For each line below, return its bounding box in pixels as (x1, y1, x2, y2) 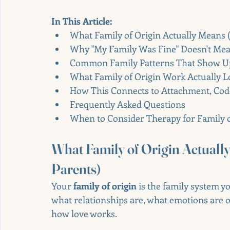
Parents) (51, 160, 101, 178)
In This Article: (51, 14, 112, 27)
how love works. (51, 207, 117, 220)
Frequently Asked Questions (70, 98, 185, 110)
